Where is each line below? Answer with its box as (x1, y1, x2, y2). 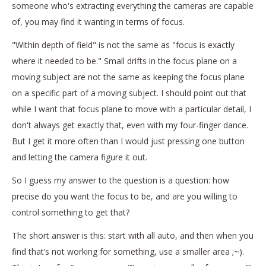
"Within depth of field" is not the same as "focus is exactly (12, 39, 235, 50)
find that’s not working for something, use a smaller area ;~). (12, 245, 244, 257)
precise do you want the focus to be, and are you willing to (12, 190, 237, 202)
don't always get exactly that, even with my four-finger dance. (12, 119, 248, 131)
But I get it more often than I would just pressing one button (12, 135, 245, 147)
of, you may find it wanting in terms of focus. (12, 15, 187, 27)
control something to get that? (12, 206, 132, 218)
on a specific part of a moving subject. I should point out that (12, 87, 246, 99)
